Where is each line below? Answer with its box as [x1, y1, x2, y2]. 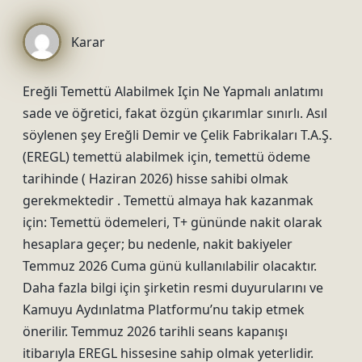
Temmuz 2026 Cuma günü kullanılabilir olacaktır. [23, 257, 317, 275]
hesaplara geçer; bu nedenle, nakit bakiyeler [23, 235, 293, 253]
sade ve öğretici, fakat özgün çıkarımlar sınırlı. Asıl [23, 104, 327, 122]
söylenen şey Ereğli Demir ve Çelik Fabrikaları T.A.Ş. [23, 126, 332, 144]
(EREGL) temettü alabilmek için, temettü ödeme [23, 148, 310, 166]
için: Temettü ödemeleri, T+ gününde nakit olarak [23, 213, 322, 231]
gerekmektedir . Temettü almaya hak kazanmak [23, 192, 314, 209]
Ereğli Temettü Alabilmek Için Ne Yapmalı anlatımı [23, 82, 323, 100]
